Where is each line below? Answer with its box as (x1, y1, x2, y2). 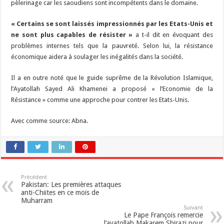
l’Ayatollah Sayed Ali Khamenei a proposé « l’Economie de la (11, 85, 213, 93)
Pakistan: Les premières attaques (21, 180, 121, 189)
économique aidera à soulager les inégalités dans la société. (11, 53, 183, 61)
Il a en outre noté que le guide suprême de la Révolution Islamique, (11, 74, 213, 82)
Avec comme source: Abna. (11, 117, 88, 125)
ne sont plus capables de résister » (11, 31, 133, 39)
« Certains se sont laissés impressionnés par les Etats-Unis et (11, 20, 213, 28)
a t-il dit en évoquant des (132, 31, 213, 39)
